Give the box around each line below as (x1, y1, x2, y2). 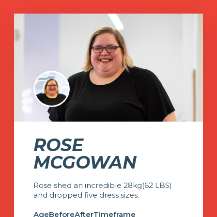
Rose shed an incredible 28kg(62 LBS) (33, 180, 172, 190)
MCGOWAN (33, 151, 137, 173)
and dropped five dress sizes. (33, 190, 139, 200)
